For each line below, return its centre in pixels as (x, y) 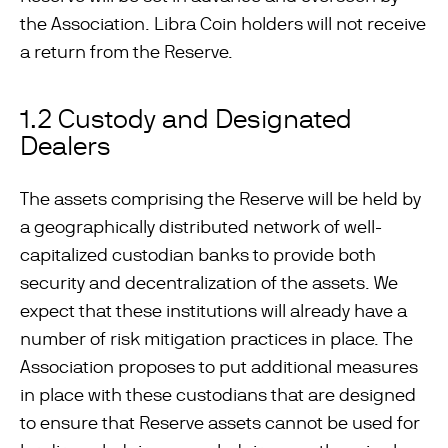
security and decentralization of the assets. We (209, 282)
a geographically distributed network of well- (201, 226)
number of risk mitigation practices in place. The (216, 338)
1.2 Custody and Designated (186, 119)
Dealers (65, 146)
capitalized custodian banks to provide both (198, 254)
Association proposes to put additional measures (219, 366)
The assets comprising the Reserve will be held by (220, 198)
